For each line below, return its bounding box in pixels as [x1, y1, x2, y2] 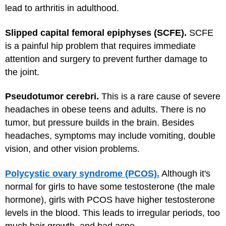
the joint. [5, 67, 39, 77]
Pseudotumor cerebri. [5, 91, 101, 101]
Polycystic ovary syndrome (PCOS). [5, 168, 159, 179]
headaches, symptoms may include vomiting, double [5, 131, 215, 141]
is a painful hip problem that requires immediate [5, 40, 196, 51]
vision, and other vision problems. [5, 144, 140, 154]
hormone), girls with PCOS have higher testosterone [5, 194, 215, 205]
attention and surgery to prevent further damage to [5, 53, 207, 64]
